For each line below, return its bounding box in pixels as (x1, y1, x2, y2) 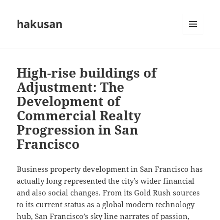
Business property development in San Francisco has (17, 164, 203, 174)
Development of (17, 92, 121, 110)
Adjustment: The (17, 78, 125, 96)
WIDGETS (183, 51, 211, 59)
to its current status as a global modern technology (17, 199, 195, 210)
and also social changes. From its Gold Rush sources (17, 188, 200, 198)
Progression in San (17, 121, 138, 139)
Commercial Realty (17, 107, 141, 125)
